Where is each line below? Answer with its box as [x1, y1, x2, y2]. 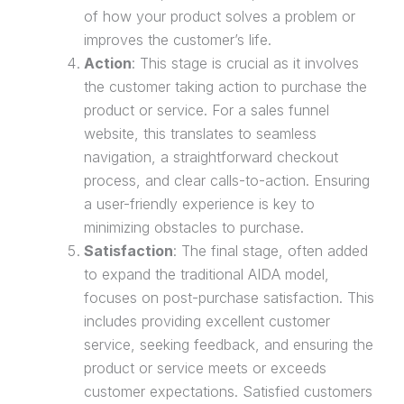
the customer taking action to [83, 78, 281, 96]
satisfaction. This [258, 289, 374, 308]
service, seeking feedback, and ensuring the [83, 335, 373, 354]
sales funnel [250, 101, 329, 120]
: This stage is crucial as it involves [131, 54, 359, 73]
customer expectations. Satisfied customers [83, 382, 372, 401]
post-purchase [162, 289, 259, 308]
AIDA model [247, 265, 325, 284]
